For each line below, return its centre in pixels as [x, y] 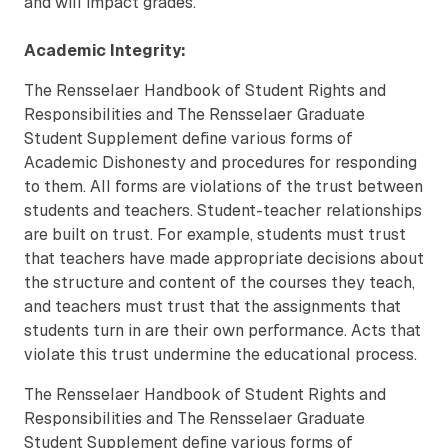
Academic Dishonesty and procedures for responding [220, 163]
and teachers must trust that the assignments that [212, 307]
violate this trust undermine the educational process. [220, 355]
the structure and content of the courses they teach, [219, 283]
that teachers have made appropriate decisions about [224, 259]
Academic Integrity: [105, 51]
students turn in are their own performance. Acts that [222, 331]
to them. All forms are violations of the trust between [223, 187]
